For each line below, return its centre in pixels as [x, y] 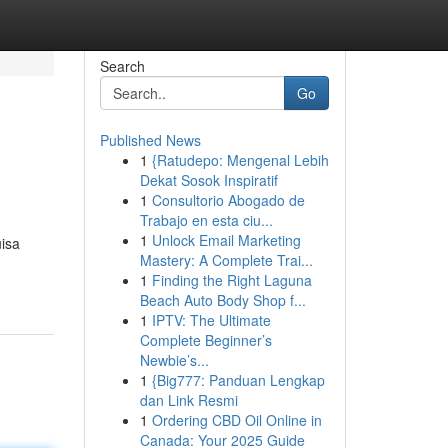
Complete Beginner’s [205, 340]
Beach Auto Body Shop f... [222, 300]
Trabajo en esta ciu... [206, 220]
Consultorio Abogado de [228, 200]
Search [122, 66]
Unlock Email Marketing [226, 240]
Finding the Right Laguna [231, 280]
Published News [150, 140]
